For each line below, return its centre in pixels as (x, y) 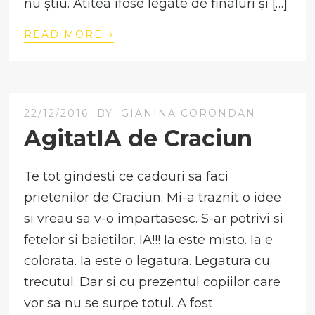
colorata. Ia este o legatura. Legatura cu (147, 261)
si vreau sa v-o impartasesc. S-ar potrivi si (154, 219)
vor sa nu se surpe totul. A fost (119, 303)
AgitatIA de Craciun (139, 139)
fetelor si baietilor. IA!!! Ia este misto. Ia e (149, 240)
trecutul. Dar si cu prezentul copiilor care (153, 282)
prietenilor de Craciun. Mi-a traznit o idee (153, 198)
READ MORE (66, 35)
